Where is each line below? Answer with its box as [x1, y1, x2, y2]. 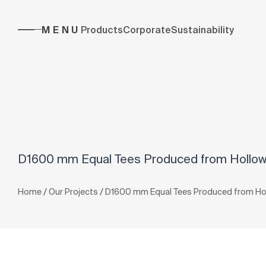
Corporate [123, 24, 172, 35]
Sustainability [171, 24, 235, 35]
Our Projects [49, 186, 98, 197]
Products [81, 24, 123, 35]
